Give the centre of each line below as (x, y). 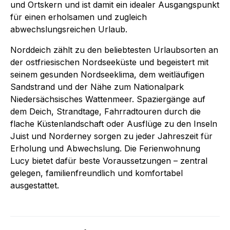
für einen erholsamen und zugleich (79, 17)
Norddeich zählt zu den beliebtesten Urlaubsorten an (114, 50)
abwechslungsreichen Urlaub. (69, 29)
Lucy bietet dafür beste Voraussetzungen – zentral (109, 160)
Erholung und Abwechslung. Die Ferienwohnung (105, 148)
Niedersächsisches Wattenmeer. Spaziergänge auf (108, 99)
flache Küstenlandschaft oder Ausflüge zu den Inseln (114, 123)
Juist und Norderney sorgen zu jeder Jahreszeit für (111, 136)
